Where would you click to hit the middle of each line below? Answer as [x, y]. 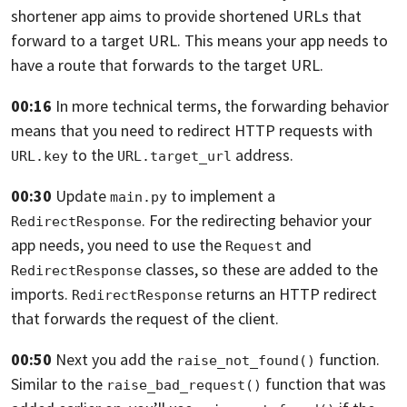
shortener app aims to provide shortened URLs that [186, 16]
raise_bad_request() [184, 386]
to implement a [221, 196]
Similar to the [59, 384]
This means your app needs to [286, 41]
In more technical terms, [138, 106]
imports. [41, 294]
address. [263, 155]
